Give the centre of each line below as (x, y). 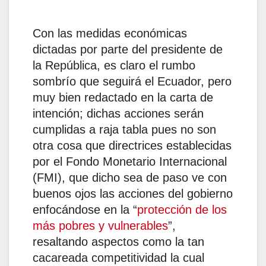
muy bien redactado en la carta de (123, 98)
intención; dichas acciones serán (118, 114)
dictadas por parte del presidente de (128, 50)
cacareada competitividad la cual (118, 258)
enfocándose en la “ (85, 210)
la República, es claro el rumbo (114, 66)
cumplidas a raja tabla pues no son (124, 130)
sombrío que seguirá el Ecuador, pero (132, 82)
